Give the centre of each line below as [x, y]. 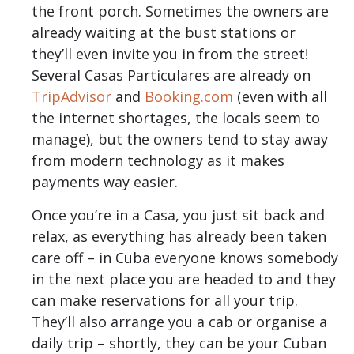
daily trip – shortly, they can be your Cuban [179, 343]
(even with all [280, 97]
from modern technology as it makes [158, 161]
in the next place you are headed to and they [184, 279]
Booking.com [189, 97]
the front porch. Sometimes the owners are [180, 11]
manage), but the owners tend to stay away [180, 139]
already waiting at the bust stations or [164, 33]
